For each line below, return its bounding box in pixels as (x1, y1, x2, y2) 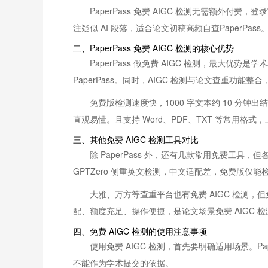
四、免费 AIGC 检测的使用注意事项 (73, 225, 207, 237)
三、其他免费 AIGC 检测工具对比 (73, 133, 199, 145)
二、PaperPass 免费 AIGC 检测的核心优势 (73, 42, 234, 54)
